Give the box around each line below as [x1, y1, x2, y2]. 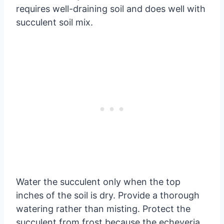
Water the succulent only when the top [16, 176, 180, 187]
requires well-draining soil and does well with [16, 3, 205, 14]
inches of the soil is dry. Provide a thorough [16, 189, 199, 200]
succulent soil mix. [16, 16, 93, 27]
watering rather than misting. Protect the [16, 203, 190, 214]
